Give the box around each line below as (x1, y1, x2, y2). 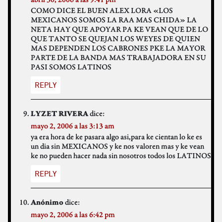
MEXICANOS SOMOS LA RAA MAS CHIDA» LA (31, 15, 197, 25)
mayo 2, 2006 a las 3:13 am (31, 121, 114, 131)
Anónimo (31, 198, 63, 208)
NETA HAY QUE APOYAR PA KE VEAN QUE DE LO (31, 24, 208, 34)
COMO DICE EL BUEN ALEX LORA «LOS (31, 5, 173, 15)
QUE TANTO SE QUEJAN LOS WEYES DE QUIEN (31, 34, 200, 44)
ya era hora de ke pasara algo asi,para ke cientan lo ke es (31, 132, 202, 142)
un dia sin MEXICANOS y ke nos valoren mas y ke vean (31, 141, 204, 151)
